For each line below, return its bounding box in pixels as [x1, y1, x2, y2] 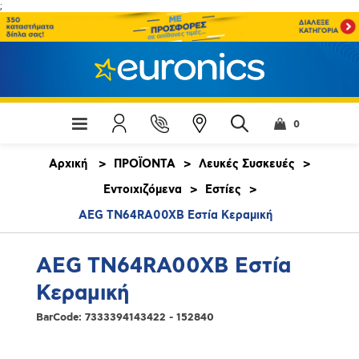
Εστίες [204, 182, 241, 197]
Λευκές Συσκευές [199, 156, 295, 171]
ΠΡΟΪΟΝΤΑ [114, 156, 175, 171]
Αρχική [49, 156, 87, 171]
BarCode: [35, 310, 82, 325]
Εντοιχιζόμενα [103, 182, 182, 197]
